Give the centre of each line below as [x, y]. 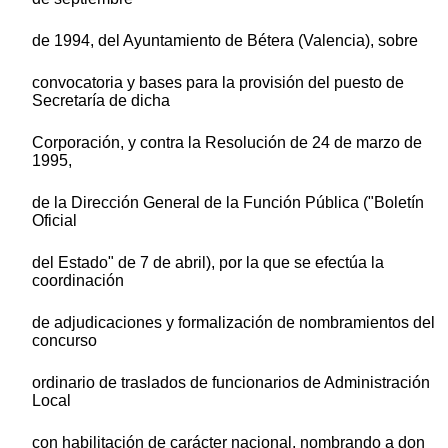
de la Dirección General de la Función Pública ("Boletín [228, 202]
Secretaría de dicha [101, 100]
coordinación [78, 280]
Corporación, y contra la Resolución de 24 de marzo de [227, 142]
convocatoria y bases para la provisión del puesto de [218, 82]
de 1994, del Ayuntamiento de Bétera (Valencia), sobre [225, 40]
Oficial [54, 220]
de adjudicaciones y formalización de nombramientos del [233, 322]
